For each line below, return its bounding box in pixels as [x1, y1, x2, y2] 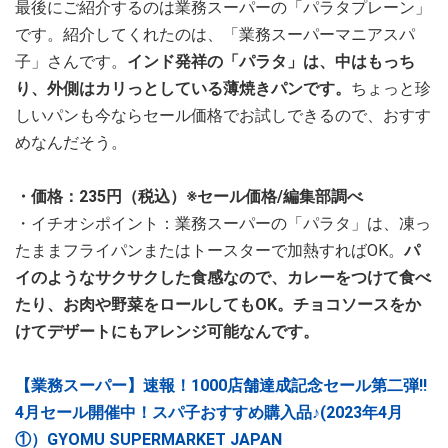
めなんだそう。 [15, 132, 127, 152]
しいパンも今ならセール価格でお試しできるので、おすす [15, 105, 431, 125]
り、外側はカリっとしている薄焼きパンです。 [15, 78, 351, 98]
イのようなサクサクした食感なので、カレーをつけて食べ [15, 267, 431, 287]
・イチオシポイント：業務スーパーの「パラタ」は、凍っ [15, 213, 431, 233]
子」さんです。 [15, 51, 127, 71]
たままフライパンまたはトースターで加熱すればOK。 [15, 240, 404, 260]
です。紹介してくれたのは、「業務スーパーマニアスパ [15, 24, 415, 44]
